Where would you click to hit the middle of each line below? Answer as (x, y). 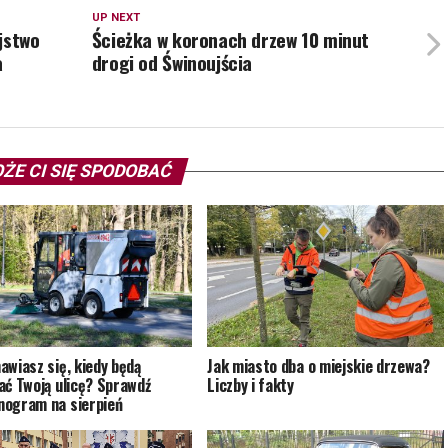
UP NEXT (115, 18)
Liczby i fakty (250, 385)
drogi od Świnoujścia (172, 63)
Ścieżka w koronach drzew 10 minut (230, 40)
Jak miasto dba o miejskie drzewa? (318, 366)
